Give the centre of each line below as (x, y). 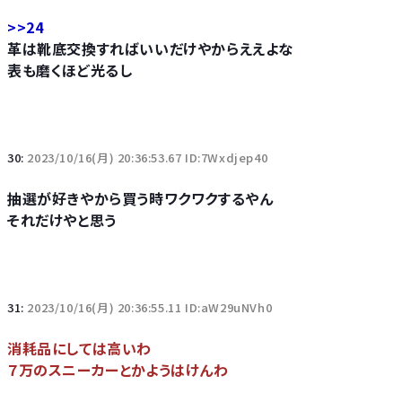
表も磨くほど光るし (70, 70)
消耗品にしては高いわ (79, 348)
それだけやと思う (62, 220)
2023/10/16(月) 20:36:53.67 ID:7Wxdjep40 (148, 157)
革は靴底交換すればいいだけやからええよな (150, 48)
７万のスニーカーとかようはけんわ (118, 370)
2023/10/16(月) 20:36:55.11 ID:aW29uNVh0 (150, 307)
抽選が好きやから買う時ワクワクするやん (140, 198)
